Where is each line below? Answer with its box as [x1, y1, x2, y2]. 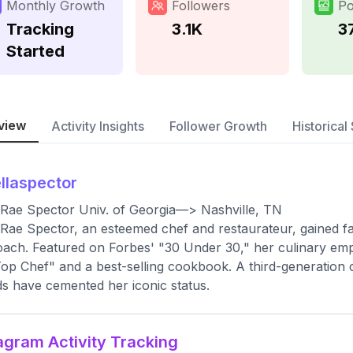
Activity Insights [51, 118, 144, 134]
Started [6, 42, 65, 61]
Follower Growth [169, 118, 267, 134]
